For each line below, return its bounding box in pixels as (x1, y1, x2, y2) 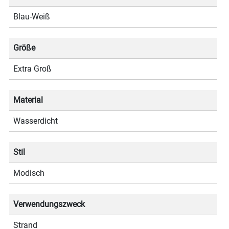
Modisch (13, 168, 45, 178)
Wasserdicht (13, 116, 58, 126)
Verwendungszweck (13, 199, 85, 210)
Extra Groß (13, 64, 52, 74)
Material (13, 95, 43, 105)
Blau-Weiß (13, 12, 51, 22)
